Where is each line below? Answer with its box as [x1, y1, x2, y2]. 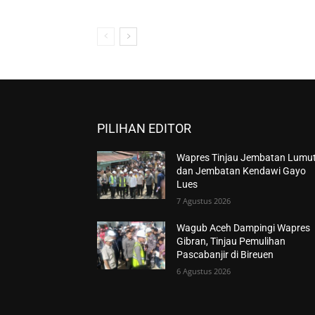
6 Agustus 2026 [176, 266, 231, 277]
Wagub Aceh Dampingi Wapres [176, 222, 311, 234]
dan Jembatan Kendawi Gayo [176, 165, 307, 177]
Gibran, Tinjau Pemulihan [176, 236, 286, 247]
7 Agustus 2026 [176, 195, 231, 207]
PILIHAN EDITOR [97, 121, 191, 136]
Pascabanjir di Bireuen [176, 249, 274, 261]
